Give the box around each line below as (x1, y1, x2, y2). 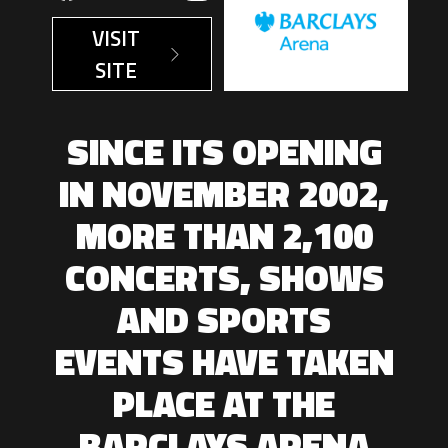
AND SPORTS (117, 292, 331, 347)
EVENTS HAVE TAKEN (54, 334, 394, 389)
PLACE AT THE (113, 376, 335, 431)
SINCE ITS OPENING (66, 124, 382, 179)
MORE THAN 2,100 (75, 208, 373, 263)
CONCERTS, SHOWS (64, 250, 384, 305)
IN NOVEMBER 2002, (59, 166, 389, 221)
